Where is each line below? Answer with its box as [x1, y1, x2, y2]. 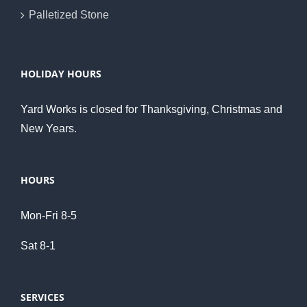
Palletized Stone [29, 8, 109, 21]
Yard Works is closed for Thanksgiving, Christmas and [21, 103, 282, 115]
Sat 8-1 [21, 239, 56, 251]
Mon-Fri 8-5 [21, 209, 77, 221]
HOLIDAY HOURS [21, 66, 101, 80]
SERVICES [21, 290, 64, 304]
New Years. [21, 122, 77, 134]
